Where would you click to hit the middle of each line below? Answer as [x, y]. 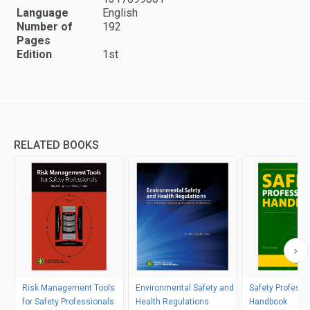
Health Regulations [172, 301]
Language [43, 12]
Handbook [268, 301]
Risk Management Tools [68, 288]
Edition [34, 54]
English [120, 12]
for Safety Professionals [68, 301]
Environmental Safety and [184, 288]
